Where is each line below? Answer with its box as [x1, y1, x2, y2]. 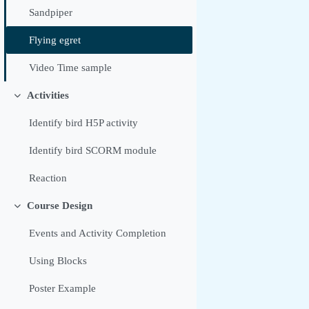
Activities [26, 90, 69, 101]
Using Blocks [29, 255, 88, 267]
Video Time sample [29, 62, 112, 74]
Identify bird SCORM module [29, 145, 157, 157]
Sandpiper [29, 7, 73, 19]
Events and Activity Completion [29, 228, 167, 239]
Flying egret [29, 34, 81, 46]
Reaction [29, 172, 68, 184]
